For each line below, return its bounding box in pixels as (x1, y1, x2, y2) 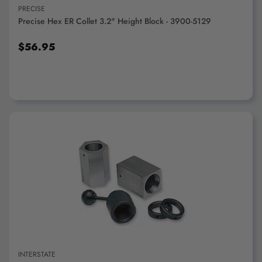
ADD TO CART (105, 177, 157, 187)
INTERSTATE (18, 249, 56, 260)
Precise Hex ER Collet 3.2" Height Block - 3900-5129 (18, 15, 211, 27)
